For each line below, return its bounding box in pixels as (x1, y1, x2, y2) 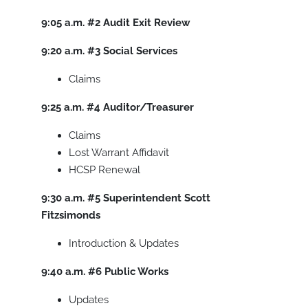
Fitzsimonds (41, 209, 100, 222)
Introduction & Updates (69, 237, 179, 250)
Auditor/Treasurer (103, 101, 194, 114)
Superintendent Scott (103, 192, 210, 205)
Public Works (104, 265, 168, 278)
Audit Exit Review (103, 16, 190, 30)
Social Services (103, 45, 177, 58)
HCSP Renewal (69, 164, 140, 177)
